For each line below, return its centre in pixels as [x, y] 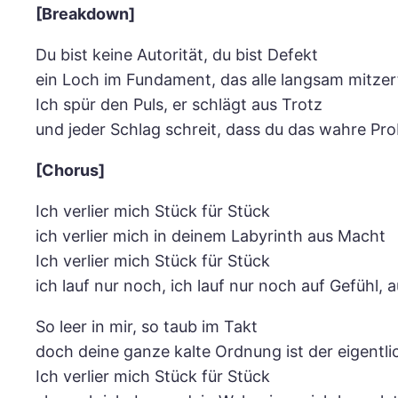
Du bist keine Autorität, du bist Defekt [177, 55]
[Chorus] [70, 171]
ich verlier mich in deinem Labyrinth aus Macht [211, 236]
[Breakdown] [85, 14]
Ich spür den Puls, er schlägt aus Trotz [179, 105]
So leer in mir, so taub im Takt [147, 327]
